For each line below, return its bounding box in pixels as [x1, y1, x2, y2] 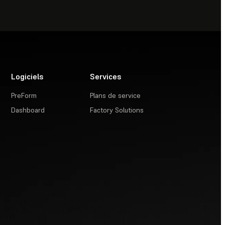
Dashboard [11, 105, 45, 115]
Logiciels [11, 71, 44, 82]
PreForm [11, 91, 37, 100]
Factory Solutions [90, 105, 144, 115]
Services [90, 71, 122, 82]
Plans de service [90, 91, 141, 100]
